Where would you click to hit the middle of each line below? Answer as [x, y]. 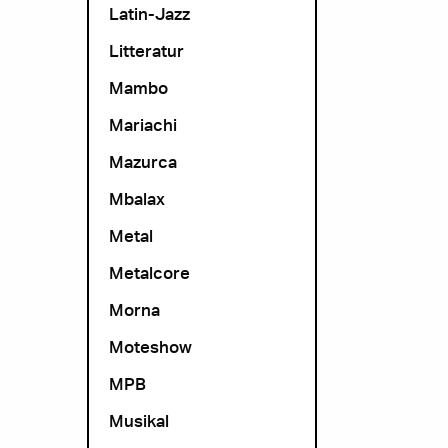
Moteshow [150, 346]
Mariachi [143, 124]
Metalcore [149, 272]
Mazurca [143, 161]
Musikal [139, 420]
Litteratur [146, 50]
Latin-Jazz [149, 13]
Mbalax [137, 198]
